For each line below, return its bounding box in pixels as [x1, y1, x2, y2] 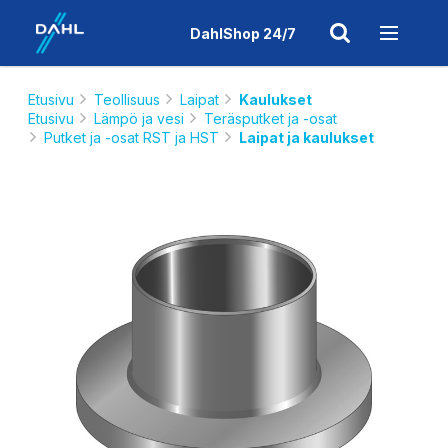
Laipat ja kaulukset [239, 129, 374, 146]
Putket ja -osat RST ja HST [44, 129, 219, 146]
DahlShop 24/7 [190, 24, 297, 42]
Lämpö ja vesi [94, 110, 184, 127]
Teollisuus [94, 91, 160, 108]
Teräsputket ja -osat [204, 110, 337, 127]
